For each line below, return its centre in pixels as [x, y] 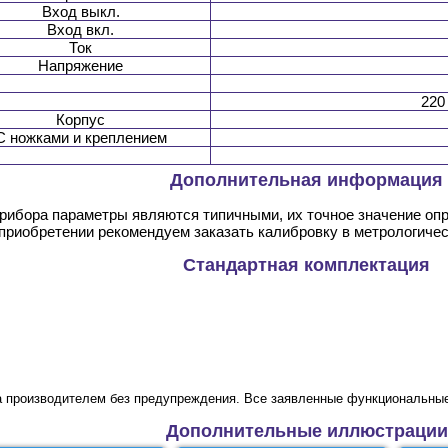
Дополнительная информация [306, 180]
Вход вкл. [80, 30]
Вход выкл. [80, 12]
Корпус [80, 120]
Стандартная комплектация [306, 265]
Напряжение [80, 66]
